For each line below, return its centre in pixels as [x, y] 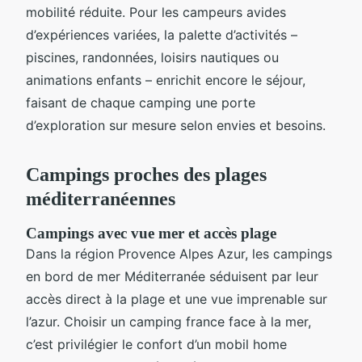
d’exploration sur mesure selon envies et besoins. [176, 125]
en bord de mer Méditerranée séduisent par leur [172, 276]
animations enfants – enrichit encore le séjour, [166, 80]
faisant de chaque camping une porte [141, 102]
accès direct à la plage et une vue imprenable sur [177, 299]
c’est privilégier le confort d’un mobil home [156, 344]
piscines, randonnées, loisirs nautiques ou [152, 57]
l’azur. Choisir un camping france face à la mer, [168, 321]
